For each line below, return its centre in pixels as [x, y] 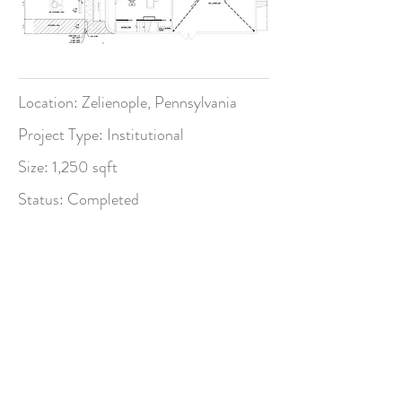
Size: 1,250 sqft [68, 167]
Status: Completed [79, 199]
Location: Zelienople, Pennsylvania [127, 102]
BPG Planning [147, 307]
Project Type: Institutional [101, 135]
